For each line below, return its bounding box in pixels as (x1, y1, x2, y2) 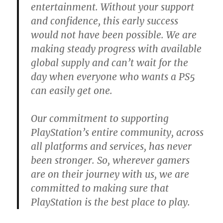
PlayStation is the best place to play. (31, 196, 191, 209)
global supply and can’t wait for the (31, 57, 189, 69)
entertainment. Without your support (31, 1, 195, 13)
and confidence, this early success (31, 15, 179, 27)
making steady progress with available (31, 43, 202, 55)
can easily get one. (31, 85, 113, 97)
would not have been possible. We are (31, 29, 197, 41)
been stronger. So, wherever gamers (31, 154, 190, 167)
